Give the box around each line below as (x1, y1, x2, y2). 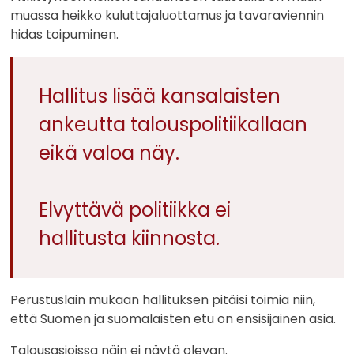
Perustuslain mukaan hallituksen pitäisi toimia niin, (10, 290, 316, 309)
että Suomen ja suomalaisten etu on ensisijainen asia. (10, 309, 337, 328)
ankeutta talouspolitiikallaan (39, 111, 308, 137)
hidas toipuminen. (10, 24, 119, 43)
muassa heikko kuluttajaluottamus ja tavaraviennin (10, 6, 325, 24)
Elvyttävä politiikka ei (39, 196, 232, 223)
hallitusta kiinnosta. (39, 224, 220, 251)
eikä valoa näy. (39, 139, 180, 166)
